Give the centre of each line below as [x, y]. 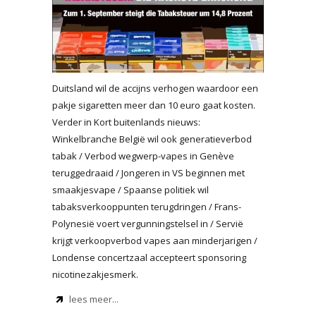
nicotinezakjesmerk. [95, 274]
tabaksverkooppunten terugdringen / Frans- [147, 207]
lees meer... [94, 299]
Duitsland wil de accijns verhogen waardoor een [155, 88]
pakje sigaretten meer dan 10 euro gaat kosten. [154, 105]
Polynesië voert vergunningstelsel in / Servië [148, 224]
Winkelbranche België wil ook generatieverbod [152, 139]
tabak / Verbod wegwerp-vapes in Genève [143, 156]
